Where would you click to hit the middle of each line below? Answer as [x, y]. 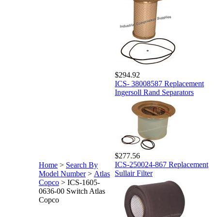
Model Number [62, 174]
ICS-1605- [84, 182]
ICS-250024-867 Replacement [162, 164]
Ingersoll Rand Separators [154, 92]
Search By [82, 165]
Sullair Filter [134, 173]
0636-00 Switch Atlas [72, 191]
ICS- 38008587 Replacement [159, 84]
